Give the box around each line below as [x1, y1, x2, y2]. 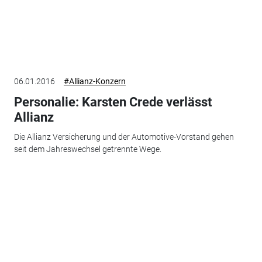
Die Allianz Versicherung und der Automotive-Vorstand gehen [13, 132, 234, 142]
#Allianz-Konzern [63, 76, 126, 86]
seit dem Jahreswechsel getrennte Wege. [13, 144, 161, 154]
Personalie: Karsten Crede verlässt [13, 94, 212, 109]
